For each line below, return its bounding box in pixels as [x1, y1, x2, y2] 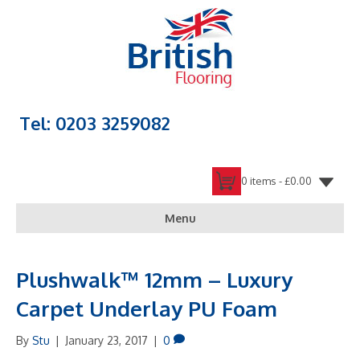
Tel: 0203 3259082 [19, 112, 170, 134]
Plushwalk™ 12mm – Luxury [16, 266, 292, 292]
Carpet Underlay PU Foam [16, 295, 277, 321]
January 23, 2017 [65, 333, 148, 347]
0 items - [241, 174, 284, 187]
